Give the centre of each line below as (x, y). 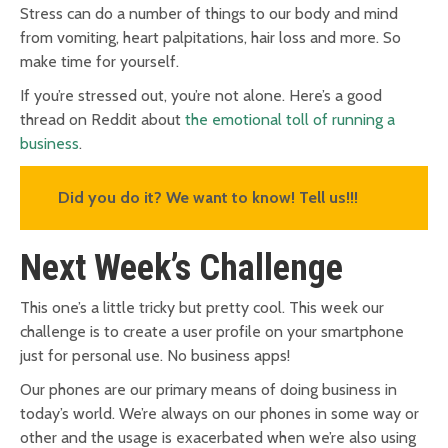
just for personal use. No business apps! (155, 356)
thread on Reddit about (102, 120)
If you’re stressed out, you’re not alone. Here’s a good (201, 96)
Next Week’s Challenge (181, 268)
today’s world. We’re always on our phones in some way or (219, 414)
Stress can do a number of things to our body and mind (209, 14)
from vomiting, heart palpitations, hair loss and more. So (210, 38)
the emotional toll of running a (290, 120)
